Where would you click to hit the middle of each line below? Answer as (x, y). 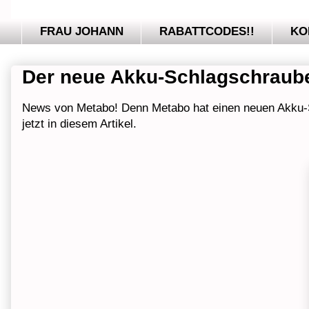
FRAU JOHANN (81, 32)
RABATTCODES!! (207, 32)
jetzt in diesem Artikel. (81, 124)
